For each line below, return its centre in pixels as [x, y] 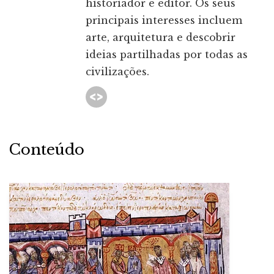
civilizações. [117, 72]
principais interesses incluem [164, 20]
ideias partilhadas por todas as [167, 55]
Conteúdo [47, 150]
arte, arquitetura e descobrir [161, 38]
